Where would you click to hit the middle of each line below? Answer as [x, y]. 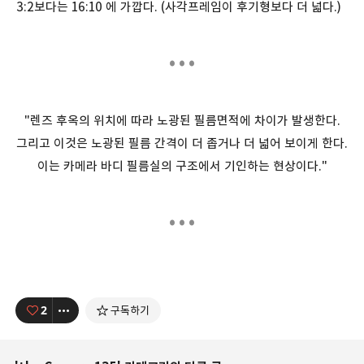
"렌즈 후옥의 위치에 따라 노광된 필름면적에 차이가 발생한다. [182, 120]
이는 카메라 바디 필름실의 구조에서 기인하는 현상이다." [182, 166]
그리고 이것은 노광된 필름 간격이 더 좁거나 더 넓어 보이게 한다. [182, 143]
